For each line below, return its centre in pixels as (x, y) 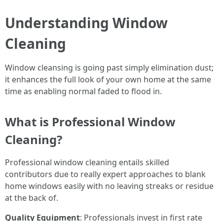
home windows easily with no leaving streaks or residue (109, 186)
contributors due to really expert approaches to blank (105, 174)
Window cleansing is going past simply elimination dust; (109, 67)
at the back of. (32, 198)
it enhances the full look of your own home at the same (108, 79)
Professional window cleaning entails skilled (87, 162)
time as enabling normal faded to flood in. (83, 91)
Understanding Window (86, 22)
